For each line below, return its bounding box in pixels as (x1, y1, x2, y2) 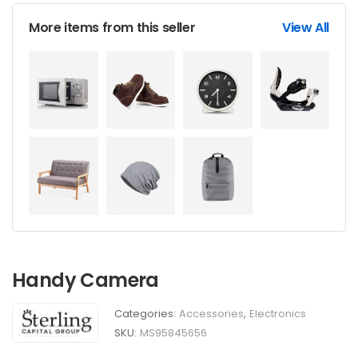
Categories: (113, 305, 176, 321)
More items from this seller (29, 18, 196, 37)
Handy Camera (12, 266, 159, 293)
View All (282, 18, 329, 37)
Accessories (178, 305, 244, 321)
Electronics (249, 305, 306, 321)
